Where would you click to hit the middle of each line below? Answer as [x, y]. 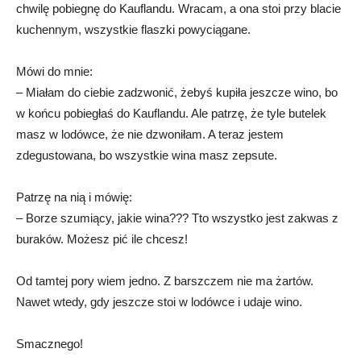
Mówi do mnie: [54, 71]
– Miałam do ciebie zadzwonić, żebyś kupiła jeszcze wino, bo [177, 92]
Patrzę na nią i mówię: [74, 197]
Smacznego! [50, 343]
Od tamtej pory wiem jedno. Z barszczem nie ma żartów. [165, 280]
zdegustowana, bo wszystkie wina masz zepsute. [147, 155]
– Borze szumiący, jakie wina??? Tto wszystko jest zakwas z [177, 218]
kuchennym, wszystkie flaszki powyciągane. [133, 29]
